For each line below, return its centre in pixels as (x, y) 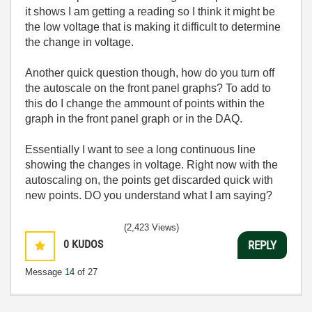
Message (45, 272)
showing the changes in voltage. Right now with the (151, 165)
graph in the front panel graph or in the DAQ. (134, 119)
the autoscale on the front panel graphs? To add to (148, 88)
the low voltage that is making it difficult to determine (153, 27)
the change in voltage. (79, 42)
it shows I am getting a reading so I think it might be (150, 11)
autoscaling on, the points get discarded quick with (149, 180)
